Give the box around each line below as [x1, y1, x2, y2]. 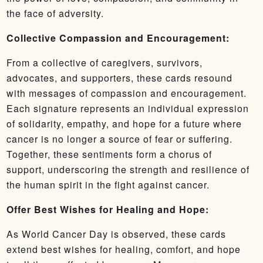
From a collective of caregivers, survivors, [6, 56, 203, 69]
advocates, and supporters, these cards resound [6, 71, 232, 85]
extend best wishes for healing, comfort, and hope [6, 242, 241, 256]
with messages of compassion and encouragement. [6, 86, 247, 100]
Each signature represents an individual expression [6, 102, 249, 115]
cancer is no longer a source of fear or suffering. [6, 132, 232, 146]
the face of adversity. [6, 6, 104, 20]
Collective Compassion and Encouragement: [6, 31, 230, 45]
